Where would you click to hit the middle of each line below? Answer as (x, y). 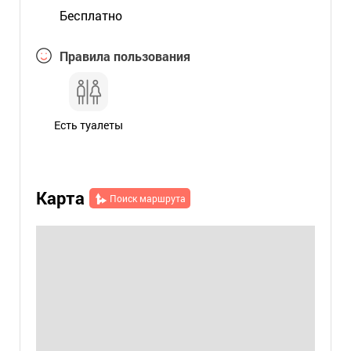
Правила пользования (125, 56)
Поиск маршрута (147, 198)
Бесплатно (90, 15)
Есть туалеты (88, 125)
